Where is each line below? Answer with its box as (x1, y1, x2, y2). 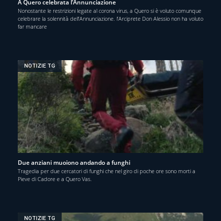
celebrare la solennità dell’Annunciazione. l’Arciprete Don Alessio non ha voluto (18, 14, 203, 22)
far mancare (18, 22, 47, 30)
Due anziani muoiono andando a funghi (18, 158, 130, 167)
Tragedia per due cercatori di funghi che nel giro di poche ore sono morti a (18, 167, 195, 175)
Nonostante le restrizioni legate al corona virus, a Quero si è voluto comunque (18, 6, 201, 14)
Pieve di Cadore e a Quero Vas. (18, 175, 92, 183)
